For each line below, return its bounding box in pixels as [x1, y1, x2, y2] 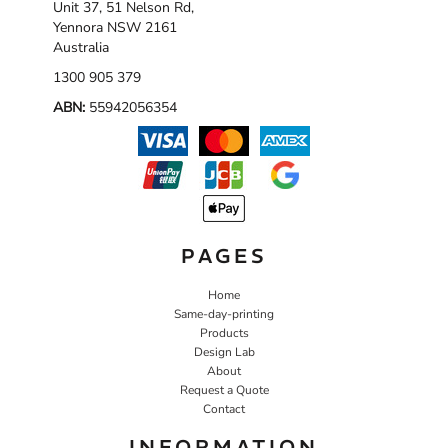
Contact [203, 400, 245, 417]
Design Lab [193, 343, 255, 360]
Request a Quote [179, 381, 269, 398]
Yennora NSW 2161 [53, 17, 177, 37]
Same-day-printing [174, 305, 274, 322]
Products [199, 324, 249, 341]
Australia [53, 37, 109, 57]
